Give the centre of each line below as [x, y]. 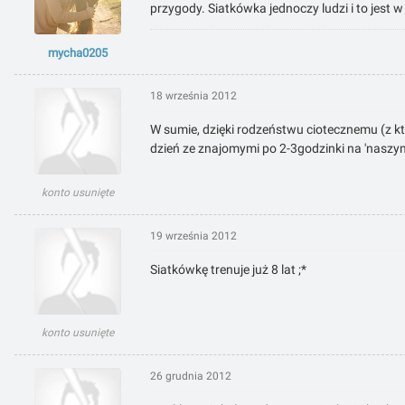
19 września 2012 [193, 236]
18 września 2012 [193, 96]
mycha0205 [78, 53]
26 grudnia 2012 [191, 377]
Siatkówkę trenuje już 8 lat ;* [228, 270]
